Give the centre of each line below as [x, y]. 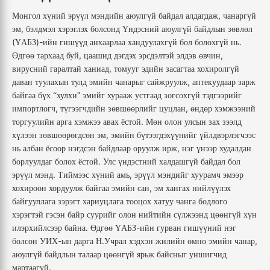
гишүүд [74, 42]
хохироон [29, 188]
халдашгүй [179, 162]
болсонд [105, 29]
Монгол [26, 16]
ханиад [96, 69]
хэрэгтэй [28, 215]
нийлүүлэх [212, 188]
